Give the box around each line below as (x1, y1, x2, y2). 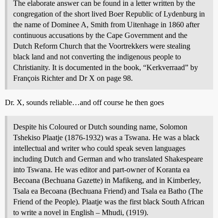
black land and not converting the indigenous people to (13, 53, 181, 61)
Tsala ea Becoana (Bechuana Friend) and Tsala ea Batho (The (13, 187, 203, 195)
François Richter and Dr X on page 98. (13, 74, 133, 82)
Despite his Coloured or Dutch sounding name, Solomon (13, 123, 187, 131)
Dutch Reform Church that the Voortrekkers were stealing (13, 42, 190, 50)
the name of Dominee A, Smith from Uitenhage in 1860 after (13, 20, 200, 29)
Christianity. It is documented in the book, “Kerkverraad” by (13, 63, 198, 72)
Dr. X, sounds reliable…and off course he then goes (5, 98, 164, 107)
